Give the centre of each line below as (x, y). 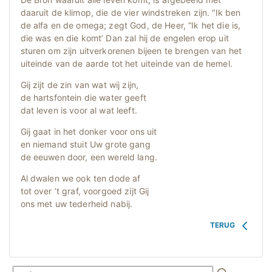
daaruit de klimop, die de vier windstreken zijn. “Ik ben (131, 13)
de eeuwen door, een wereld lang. (89, 157)
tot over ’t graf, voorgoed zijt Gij (85, 191)
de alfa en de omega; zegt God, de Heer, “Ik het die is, (131, 25)
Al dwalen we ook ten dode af (80, 178)
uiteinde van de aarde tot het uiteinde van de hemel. (126, 64)
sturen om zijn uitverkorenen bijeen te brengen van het (131, 51)
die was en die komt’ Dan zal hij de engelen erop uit (124, 38)
